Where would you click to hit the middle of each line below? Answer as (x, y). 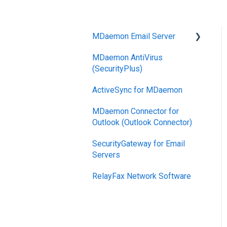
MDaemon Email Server (134, 36)
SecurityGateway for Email (139, 143)
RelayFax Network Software (142, 176)
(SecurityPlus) (117, 68)
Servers (106, 155)
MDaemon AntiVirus (127, 57)
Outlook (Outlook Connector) (142, 122)
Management (126, 68)
